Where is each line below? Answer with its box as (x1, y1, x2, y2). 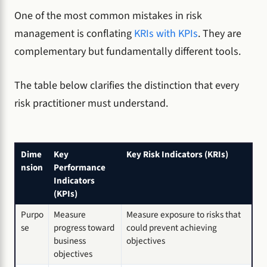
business (54, 234, 86, 248)
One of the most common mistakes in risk (14, 8, 202, 24)
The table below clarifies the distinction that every (14, 78, 239, 94)
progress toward (54, 221, 114, 235)
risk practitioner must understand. (14, 96, 168, 111)
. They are (198, 26, 241, 42)
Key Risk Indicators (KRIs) (126, 148, 228, 162)
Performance (54, 161, 105, 175)
